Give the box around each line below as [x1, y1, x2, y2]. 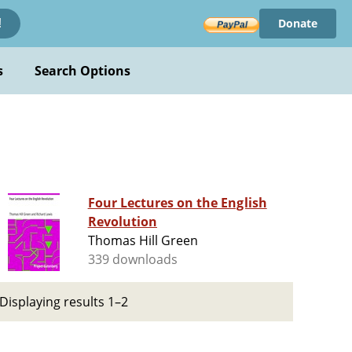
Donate [277, 16, 317, 31]
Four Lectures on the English [87, 194, 267, 212]
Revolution [87, 213, 157, 231]
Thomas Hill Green [87, 232, 199, 250]
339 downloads [87, 251, 178, 269]
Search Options [34, 62, 131, 79]
